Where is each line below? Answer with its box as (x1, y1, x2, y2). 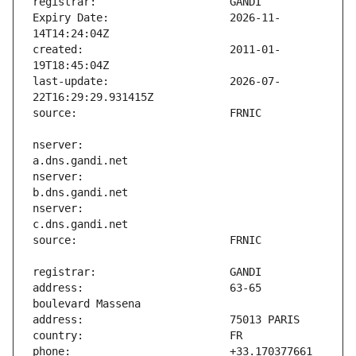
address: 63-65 (33, 281, 261, 295)
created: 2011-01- (33, 43, 281, 56)
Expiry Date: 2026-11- (33, 11, 281, 25)
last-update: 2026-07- (33, 75, 281, 88)
